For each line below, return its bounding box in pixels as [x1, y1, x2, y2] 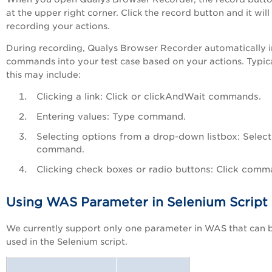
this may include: [6, 70, 81, 80]
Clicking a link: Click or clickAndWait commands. [36, 91, 261, 102]
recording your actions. [6, 21, 110, 32]
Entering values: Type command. [36, 111, 186, 122]
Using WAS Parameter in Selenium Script [6, 195, 268, 210]
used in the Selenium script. [6, 237, 127, 247]
